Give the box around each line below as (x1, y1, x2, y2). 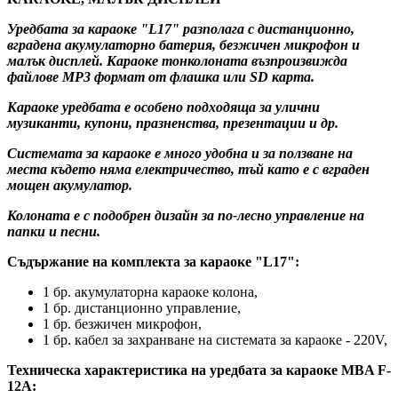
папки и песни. (7, 223, 100, 239)
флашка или (170, 68, 246, 84)
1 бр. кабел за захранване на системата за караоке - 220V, (43, 331, 387, 347)
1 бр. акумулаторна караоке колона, (43, 283, 258, 299)
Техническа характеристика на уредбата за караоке (7, 362, 341, 378)
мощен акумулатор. (7, 177, 132, 193)
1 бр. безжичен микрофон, (43, 315, 202, 331)
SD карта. (246, 68, 314, 84)
